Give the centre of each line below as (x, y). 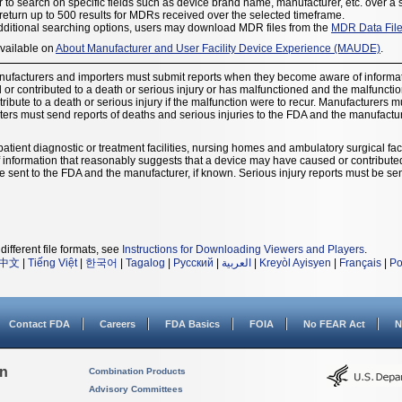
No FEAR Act (334, 323)
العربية (236, 262)
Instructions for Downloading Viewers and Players (243, 249)
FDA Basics (192, 323)
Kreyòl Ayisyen (295, 262)
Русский (193, 262)
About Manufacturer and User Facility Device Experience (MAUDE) (218, 48)
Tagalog (145, 262)
